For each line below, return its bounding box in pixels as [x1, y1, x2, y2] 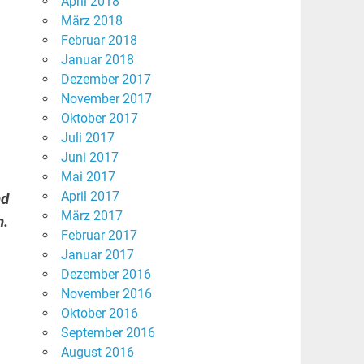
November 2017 [60, 91, 152, 107]
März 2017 [60, 208, 123, 224]
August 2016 [60, 344, 134, 361]
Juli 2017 [60, 130, 115, 146]
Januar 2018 [60, 52, 134, 68]
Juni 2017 [60, 149, 119, 166]
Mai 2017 [60, 169, 115, 185]
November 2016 [60, 286, 152, 302]
